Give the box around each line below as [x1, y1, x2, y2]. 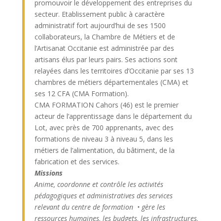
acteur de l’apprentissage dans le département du [34, 111, 192, 121]
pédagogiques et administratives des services [34, 191, 173, 200]
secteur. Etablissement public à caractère [34, 9, 165, 19]
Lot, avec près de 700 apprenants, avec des [34, 123, 174, 132]
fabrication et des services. [34, 157, 119, 166]
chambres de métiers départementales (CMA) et [34, 77, 188, 87]
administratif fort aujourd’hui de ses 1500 [34, 21, 166, 30]
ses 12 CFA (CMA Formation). [34, 89, 129, 98]
